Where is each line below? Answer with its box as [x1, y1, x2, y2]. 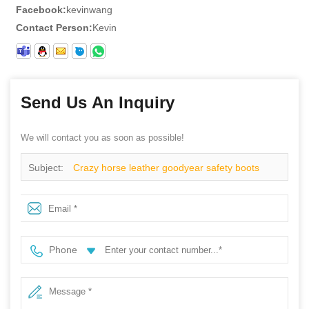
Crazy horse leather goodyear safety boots [73, 162, 259, 174]
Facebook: [16, 4, 66, 16]
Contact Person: [16, 22, 92, 34]
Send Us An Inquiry [21, 93, 175, 112]
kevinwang [66, 4, 112, 16]
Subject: [28, 162, 66, 174]
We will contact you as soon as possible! [21, 132, 184, 143]
